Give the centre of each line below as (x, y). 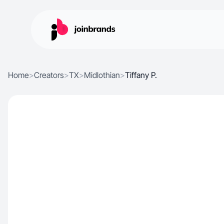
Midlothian (102, 75)
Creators (49, 75)
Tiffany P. (141, 75)
